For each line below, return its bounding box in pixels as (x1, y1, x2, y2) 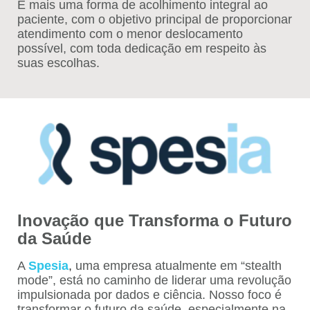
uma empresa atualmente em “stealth (75, 258, 282, 273)
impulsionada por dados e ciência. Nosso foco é (17, 287, 282, 302)
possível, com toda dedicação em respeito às (17, 42, 266, 56)
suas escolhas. (17, 56, 100, 71)
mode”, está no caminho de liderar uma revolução (17, 273, 291, 287)
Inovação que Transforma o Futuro (17, 210, 292, 230)
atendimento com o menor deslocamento (17, 27, 243, 42)
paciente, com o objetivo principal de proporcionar (17, 12, 292, 27)
